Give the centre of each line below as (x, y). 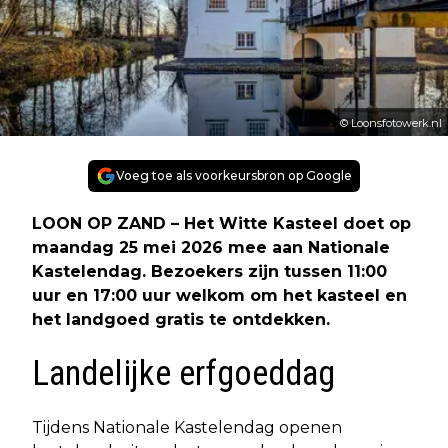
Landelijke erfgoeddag (183, 374)
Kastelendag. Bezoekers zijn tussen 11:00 (209, 272)
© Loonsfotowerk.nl (391, 123)
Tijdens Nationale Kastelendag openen (187, 428)
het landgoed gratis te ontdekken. (181, 320)
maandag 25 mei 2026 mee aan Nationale (211, 248)
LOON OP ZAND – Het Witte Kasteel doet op (221, 224)
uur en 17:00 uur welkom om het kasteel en (219, 296)
